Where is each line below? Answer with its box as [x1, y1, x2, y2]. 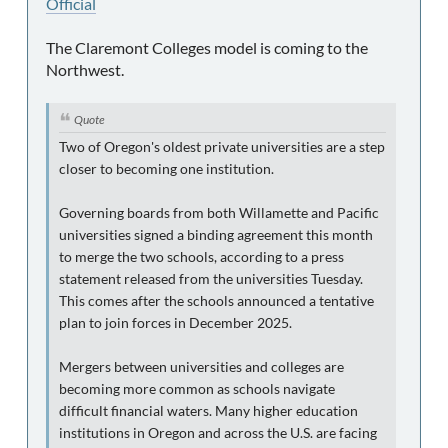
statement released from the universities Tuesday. [59, 270, 363, 287]
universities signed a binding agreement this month [59, 226, 373, 243]
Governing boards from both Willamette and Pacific [59, 204, 379, 221]
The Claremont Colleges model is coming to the [46, 37, 368, 57]
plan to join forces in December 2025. [59, 314, 292, 331]
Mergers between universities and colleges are [59, 358, 344, 375]
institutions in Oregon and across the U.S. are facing [59, 424, 377, 441]
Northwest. [46, 59, 124, 79]
